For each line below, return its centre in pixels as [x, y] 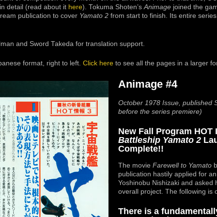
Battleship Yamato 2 [160, 140]
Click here [98, 63]
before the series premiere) [160, 111]
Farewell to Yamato [182, 166]
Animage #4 [148, 84]
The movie [135, 166]
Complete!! [141, 148]
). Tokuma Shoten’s [113, 7]
